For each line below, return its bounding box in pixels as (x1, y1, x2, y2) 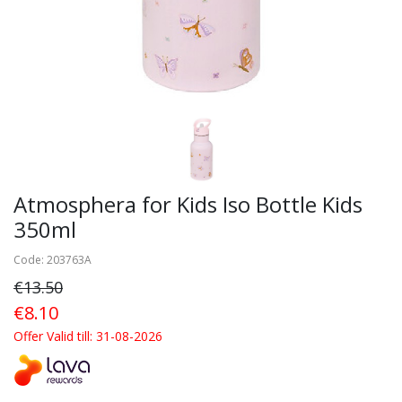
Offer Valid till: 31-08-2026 (13, 328, 162, 345)
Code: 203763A (13, 252, 92, 268)
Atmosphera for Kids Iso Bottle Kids (13, 189, 363, 220)
